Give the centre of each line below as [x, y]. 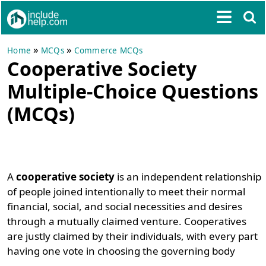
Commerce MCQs [108, 50]
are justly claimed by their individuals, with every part [133, 236]
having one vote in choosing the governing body [121, 251]
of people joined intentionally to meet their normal [126, 191]
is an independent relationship [188, 177]
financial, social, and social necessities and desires [125, 206]
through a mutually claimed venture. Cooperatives [127, 221]
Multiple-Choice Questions [133, 91]
